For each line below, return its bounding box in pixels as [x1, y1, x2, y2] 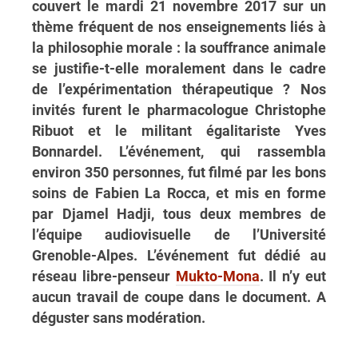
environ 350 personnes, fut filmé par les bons [32, 164, 326, 181]
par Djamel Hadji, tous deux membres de [32, 205, 326, 222]
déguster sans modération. [32, 309, 205, 326]
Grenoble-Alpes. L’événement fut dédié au [32, 247, 326, 264]
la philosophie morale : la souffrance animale [32, 39, 326, 56]
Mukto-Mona [175, 268, 260, 284]
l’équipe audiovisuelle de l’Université [32, 226, 326, 243]
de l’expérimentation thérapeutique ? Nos [32, 81, 326, 97]
